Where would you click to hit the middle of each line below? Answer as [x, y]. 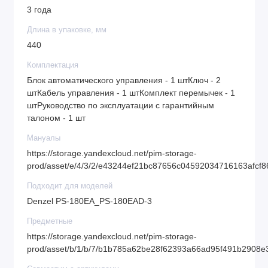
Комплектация [53, 66]
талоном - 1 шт [56, 118]
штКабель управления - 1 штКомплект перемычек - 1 [131, 93]
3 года [39, 10]
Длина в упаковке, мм [67, 30]
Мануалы [44, 138]
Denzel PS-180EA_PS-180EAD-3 [89, 201]
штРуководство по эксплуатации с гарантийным [121, 105]
